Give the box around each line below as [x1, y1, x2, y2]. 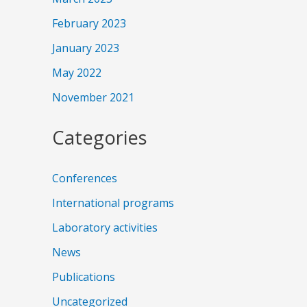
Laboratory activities [52, 219, 158, 235]
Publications [52, 269, 115, 284]
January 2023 [52, 40, 119, 56]
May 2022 [52, 65, 101, 81]
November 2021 [52, 90, 134, 106]
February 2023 [52, 16, 126, 32]
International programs [52, 195, 174, 210]
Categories [52, 125, 147, 151]
